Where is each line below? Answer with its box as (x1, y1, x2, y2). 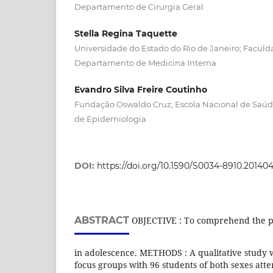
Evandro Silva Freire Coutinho (74, 84, 207, 96)
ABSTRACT (74, 214, 129, 227)
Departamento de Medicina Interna (74, 58, 216, 68)
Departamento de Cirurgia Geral (74, 2, 204, 12)
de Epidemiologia (74, 114, 146, 124)
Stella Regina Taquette (74, 28, 177, 40)
